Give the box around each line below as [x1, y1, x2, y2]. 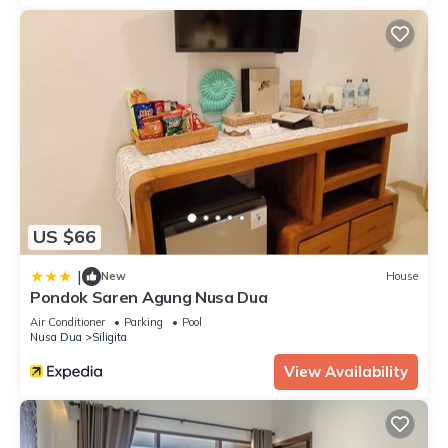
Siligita [92, 329, 127, 344]
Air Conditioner [30, 314, 105, 329]
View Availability [284, 361, 408, 381]
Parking [124, 314, 163, 329]
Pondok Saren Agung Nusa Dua [30, 286, 268, 307]
